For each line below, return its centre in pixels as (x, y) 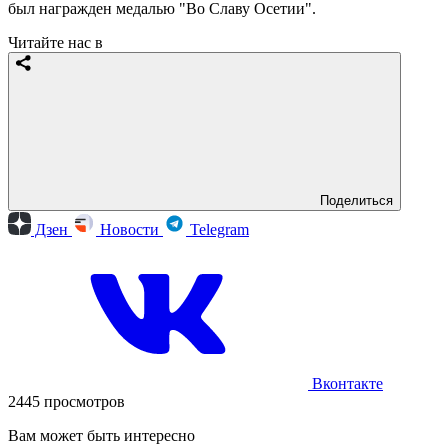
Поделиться (356, 200)
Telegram (217, 229)
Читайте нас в (55, 42)
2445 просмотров (66, 401)
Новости (129, 229)
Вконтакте (345, 383)
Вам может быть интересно (101, 435)
